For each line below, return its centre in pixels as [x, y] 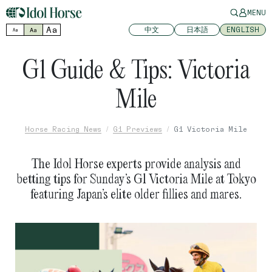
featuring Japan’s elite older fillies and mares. [136, 194]
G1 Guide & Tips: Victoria [136, 69]
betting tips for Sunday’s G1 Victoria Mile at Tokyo [136, 178]
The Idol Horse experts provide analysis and [136, 163]
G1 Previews [138, 129]
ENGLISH [243, 30]
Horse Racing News [63, 129]
